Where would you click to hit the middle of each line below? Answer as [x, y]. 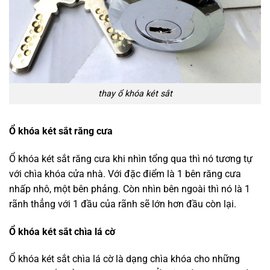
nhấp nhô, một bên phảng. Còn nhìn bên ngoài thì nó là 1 [130, 189]
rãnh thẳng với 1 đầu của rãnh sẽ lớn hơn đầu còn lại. [123, 204]
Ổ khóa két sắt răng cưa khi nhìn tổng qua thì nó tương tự [131, 159]
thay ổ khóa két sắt [135, 94]
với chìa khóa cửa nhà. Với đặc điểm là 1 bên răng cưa [125, 174]
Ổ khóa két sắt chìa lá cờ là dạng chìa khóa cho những [124, 259]
